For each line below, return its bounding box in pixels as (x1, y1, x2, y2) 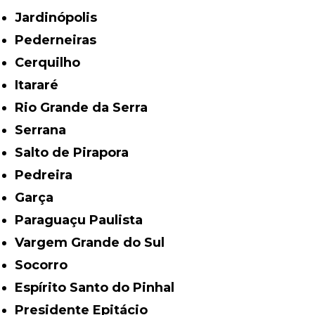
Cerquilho (24, 54, 81, 70)
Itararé (18, 77, 59, 93)
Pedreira (24, 167, 73, 183)
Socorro (23, 257, 68, 273)
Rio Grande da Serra (24, 99, 148, 115)
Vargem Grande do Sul (23, 234, 165, 250)
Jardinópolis (22, 9, 98, 25)
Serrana (23, 122, 67, 138)
